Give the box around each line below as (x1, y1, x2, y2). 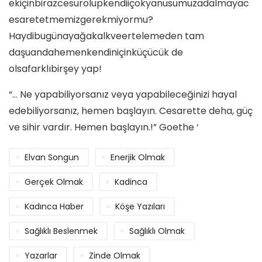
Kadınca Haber (25, 200, 84, 212)
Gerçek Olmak (25, 175, 83, 188)
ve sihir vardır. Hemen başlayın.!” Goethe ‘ (9, 120, 199, 134)
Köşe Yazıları (115, 200, 165, 212)
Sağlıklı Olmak (129, 225, 185, 237)
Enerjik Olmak (111, 151, 165, 163)
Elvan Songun (25, 151, 79, 163)
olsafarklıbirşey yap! (9, 61, 102, 75)
